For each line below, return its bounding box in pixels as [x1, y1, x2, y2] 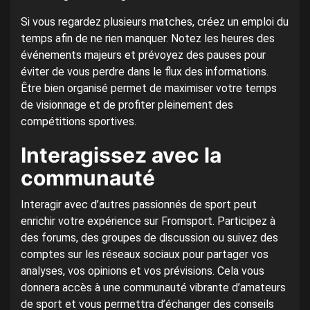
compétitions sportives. [21, 115, 136, 129]
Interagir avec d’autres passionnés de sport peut [21, 198, 257, 212]
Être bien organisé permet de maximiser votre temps [21, 82, 277, 95]
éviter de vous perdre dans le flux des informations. [21, 65, 268, 79]
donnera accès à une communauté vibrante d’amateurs [21, 281, 286, 295]
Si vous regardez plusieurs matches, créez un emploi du [21, 15, 289, 29]
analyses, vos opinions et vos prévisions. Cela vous [21, 264, 264, 278]
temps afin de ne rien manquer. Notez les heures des [21, 32, 275, 46]
